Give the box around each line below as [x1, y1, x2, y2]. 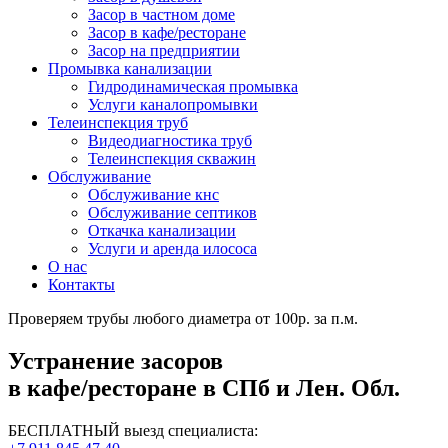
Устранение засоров [8, 348, 223, 375]
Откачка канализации [88, 222, 236, 240]
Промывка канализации [48, 60, 212, 78]
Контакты [48, 276, 115, 294]
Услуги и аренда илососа [88, 240, 257, 258]
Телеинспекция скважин [88, 150, 256, 168]
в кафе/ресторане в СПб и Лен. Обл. [8, 375, 400, 402]
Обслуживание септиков [88, 204, 257, 222]
